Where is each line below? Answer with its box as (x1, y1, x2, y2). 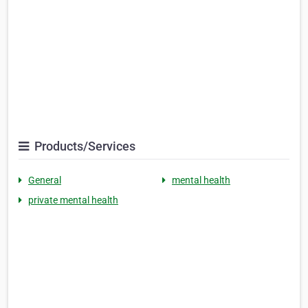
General (28, 175, 61, 186)
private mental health (28, 195, 118, 206)
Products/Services (32, 139, 135, 153)
